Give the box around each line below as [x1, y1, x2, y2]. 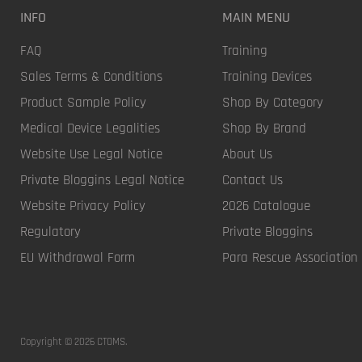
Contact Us [222, 170, 284, 189]
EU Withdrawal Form [20, 248, 135, 267]
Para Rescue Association [222, 248, 359, 267]
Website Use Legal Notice [20, 145, 162, 163]
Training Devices [222, 67, 313, 86]
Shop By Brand [222, 119, 307, 137]
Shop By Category [222, 93, 324, 112]
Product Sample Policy [20, 93, 146, 112]
